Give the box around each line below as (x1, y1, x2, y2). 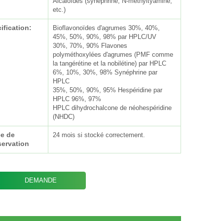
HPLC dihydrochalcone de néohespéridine (53, 104, 172, 112)
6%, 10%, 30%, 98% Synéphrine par (53, 69, 158, 76)
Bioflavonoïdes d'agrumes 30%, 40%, (53, 24, 160, 32)
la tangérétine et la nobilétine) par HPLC (53, 60, 167, 68)
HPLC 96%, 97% (53, 95, 102, 103)
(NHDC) (53, 113, 75, 121)
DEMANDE (24, 176, 57, 184)
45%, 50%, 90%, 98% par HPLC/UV (53, 33, 157, 41)
